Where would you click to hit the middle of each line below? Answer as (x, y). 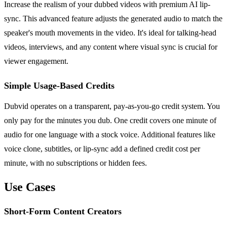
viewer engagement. (36, 61)
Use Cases (30, 187)
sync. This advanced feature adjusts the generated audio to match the (113, 19)
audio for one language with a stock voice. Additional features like (110, 135)
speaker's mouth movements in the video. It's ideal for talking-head (110, 33)
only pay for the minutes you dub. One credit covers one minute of (110, 121)
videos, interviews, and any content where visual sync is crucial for (111, 47)
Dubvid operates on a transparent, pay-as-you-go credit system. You (112, 106)
